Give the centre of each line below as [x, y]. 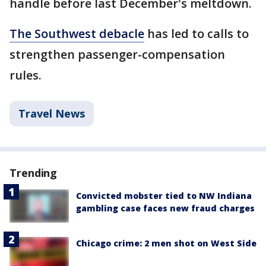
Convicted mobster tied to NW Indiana [164, 196]
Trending [34, 173]
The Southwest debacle [77, 34]
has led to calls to [197, 34]
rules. [26, 75]
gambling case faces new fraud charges [165, 208]
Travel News [52, 114]
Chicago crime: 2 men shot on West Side [166, 243]
